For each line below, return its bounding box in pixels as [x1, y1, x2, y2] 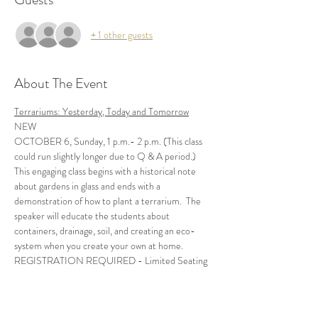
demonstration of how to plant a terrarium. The [14, 194, 203, 208]
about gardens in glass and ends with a [14, 179, 163, 193]
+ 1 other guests [91, 27, 153, 42]
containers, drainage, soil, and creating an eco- [14, 224, 195, 238]
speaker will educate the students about [14, 209, 172, 223]
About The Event [14, 73, 108, 94]
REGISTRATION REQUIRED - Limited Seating [14, 253, 207, 268]
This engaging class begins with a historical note [14, 164, 198, 178]
